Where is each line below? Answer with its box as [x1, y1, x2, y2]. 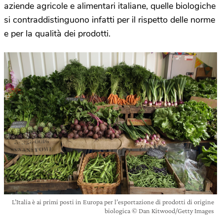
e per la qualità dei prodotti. [4, 28, 110, 39]
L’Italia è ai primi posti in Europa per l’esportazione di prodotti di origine [12, 197, 214, 206]
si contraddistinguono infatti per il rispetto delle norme [4, 14, 215, 26]
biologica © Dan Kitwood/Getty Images [105, 206, 214, 215]
